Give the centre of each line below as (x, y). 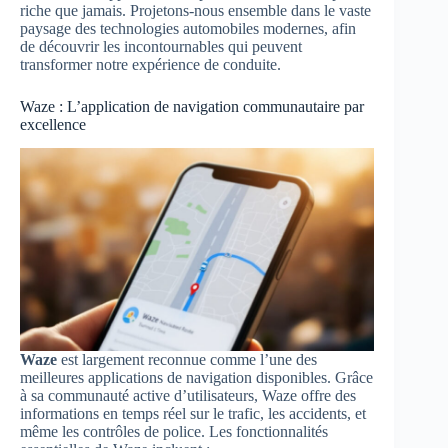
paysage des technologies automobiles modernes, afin (188, 28)
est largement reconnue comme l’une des (187, 359)
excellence (53, 124)
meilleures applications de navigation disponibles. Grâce (196, 377)
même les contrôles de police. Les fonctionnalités (174, 431)
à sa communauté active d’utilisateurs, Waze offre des (188, 395)
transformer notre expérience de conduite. (150, 64)
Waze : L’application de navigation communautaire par (192, 106)
